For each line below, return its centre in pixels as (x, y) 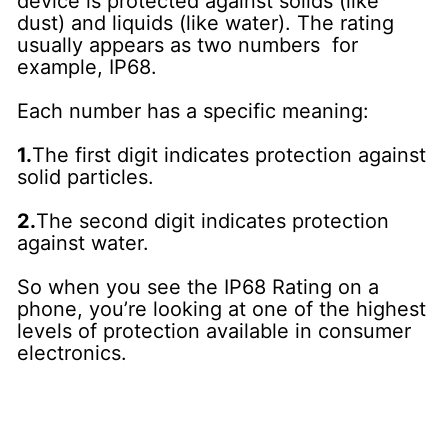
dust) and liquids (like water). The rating (206, 22)
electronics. (72, 352)
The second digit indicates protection (213, 220)
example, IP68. (87, 66)
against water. (83, 242)
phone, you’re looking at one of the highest (222, 308)
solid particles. (86, 176)
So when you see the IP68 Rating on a (198, 286)
